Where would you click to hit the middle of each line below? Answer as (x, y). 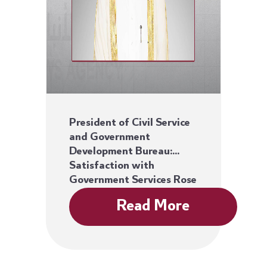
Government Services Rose (133, 181)
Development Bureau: (121, 152)
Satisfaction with (112, 167)
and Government (110, 138)
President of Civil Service (130, 124)
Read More (153, 207)
